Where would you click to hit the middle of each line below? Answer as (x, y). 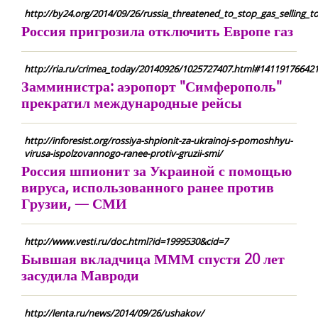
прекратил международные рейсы (132, 103)
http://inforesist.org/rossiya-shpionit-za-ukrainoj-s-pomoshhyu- (158, 141)
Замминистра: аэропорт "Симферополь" (152, 86)
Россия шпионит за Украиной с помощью (157, 171)
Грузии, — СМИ (74, 203)
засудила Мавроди (80, 275)
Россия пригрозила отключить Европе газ (157, 31)
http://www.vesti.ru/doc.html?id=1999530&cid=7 (126, 241)
